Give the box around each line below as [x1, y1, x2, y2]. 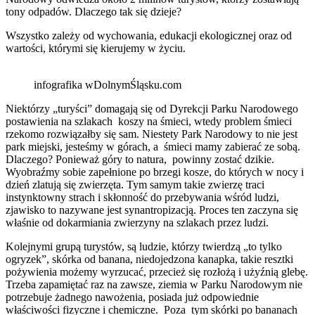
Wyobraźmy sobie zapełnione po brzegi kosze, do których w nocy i [6, 165, 304, 178]
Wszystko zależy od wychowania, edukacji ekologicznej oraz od [6, 29, 292, 41]
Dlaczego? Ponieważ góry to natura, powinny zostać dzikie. [6, 153, 274, 165]
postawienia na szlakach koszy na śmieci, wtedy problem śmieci [6, 115, 292, 127]
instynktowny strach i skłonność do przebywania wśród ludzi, [6, 191, 279, 203]
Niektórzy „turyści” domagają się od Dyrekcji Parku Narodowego [6, 102, 298, 115]
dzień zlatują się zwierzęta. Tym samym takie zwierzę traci [6, 178, 264, 191]
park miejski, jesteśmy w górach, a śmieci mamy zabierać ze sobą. [6, 140, 300, 153]
